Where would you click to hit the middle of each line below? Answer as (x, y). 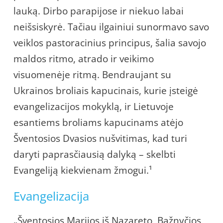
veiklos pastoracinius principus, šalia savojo (110, 43)
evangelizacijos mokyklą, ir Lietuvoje (94, 106)
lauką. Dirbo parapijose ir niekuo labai (99, 11)
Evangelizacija (51, 196)
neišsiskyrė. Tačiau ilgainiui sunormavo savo (111, 27)
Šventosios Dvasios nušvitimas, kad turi (100, 138)
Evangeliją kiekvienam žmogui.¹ (83, 170)
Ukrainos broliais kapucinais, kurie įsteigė (106, 90)
